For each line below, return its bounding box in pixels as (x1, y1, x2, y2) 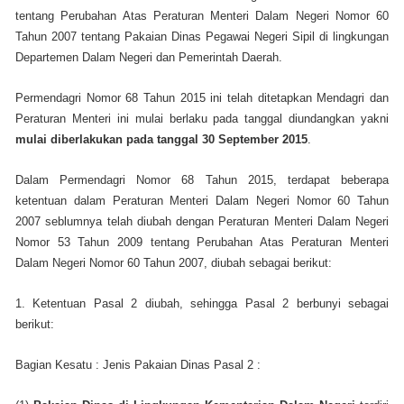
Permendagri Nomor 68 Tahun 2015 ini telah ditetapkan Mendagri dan (15, 90, 389, 105)
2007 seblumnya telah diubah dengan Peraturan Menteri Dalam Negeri (15, 214, 389, 228)
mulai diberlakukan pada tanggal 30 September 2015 (15, 132, 308, 146)
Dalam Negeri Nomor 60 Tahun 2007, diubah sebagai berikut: (15, 255, 332, 270)
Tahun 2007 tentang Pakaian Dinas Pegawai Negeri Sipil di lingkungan (15, 29, 389, 43)
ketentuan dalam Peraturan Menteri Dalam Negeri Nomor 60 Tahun (15, 193, 389, 207)
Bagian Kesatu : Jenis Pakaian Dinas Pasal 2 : (15, 357, 261, 372)
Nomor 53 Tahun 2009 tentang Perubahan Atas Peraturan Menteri (15, 234, 389, 249)
